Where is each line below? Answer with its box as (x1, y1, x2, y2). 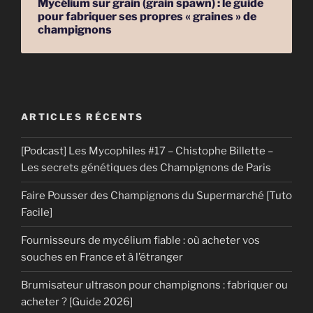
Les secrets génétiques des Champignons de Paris (21, 161, 271, 175)
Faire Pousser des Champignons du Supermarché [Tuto (21, 189, 292, 203)
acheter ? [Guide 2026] (21, 296, 133, 309)
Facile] (21, 206, 52, 219)
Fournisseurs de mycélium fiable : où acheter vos (21, 234, 260, 247)
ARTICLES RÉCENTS (21, 111, 144, 123)
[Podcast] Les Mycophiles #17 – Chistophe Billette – (21, 145, 273, 158)
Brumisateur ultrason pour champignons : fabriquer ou (21, 279, 288, 292)
